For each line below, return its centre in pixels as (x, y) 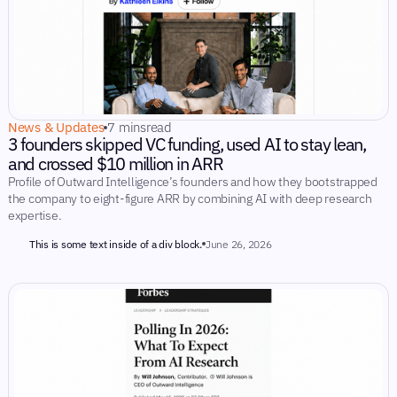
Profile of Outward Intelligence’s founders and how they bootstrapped (192, 182)
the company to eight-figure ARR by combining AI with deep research (190, 198)
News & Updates (56, 127)
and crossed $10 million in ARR (115, 163)
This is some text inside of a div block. (115, 244)
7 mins (127, 127)
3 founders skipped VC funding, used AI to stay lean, (187, 144)
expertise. (35, 215)
